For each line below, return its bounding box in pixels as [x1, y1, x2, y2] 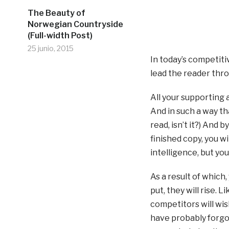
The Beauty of [27, 8, 85, 18]
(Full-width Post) [27, 30, 93, 40]
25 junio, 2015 [27, 43, 74, 53]
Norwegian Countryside [27, 19, 123, 29]
